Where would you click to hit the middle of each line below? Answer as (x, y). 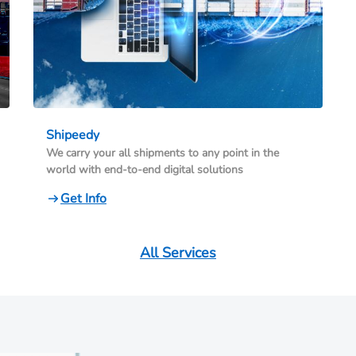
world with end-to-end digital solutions (145, 170)
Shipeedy (73, 135)
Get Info (83, 199)
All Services (178, 253)
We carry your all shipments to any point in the (163, 153)
